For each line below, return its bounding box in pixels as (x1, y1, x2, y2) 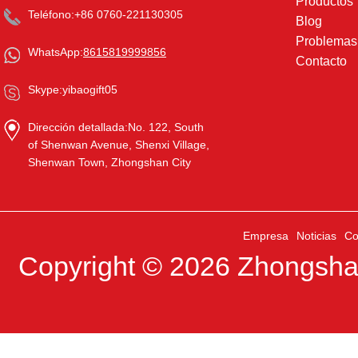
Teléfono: (28, 8, 74, 21)
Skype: (28, 83, 62, 96)
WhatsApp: (28, 46, 83, 58)
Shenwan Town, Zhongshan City (28, 156, 191, 169)
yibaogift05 (62, 83, 117, 96)
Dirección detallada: (28, 121, 128, 133)
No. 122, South (128, 121, 204, 133)
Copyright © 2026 (18, 251, 237, 281)
